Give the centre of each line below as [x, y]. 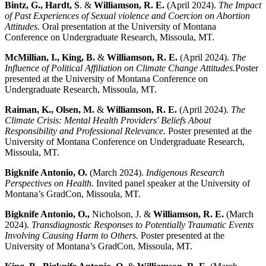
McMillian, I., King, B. [51, 58]
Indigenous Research [185, 173]
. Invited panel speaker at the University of [171, 183]
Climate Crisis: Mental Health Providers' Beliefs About [108, 121]
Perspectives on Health [48, 183]
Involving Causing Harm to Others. [72, 236]
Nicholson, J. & [121, 214]
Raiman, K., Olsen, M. [51, 110]
